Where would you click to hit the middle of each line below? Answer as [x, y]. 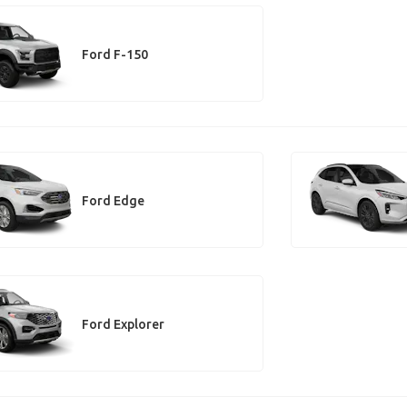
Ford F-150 [114, 54]
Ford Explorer [123, 324]
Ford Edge [113, 200]
